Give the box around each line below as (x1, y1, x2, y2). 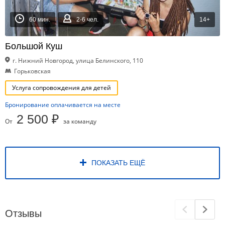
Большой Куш (5, 41, 62, 51)
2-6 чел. (76, 16, 98, 23)
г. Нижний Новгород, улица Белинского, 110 (13, 56, 143, 65)
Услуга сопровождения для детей (12, 83, 111, 92)
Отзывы (5, 208, 42, 219)
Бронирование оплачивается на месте (5, 100, 121, 109)
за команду (63, 117, 96, 126)
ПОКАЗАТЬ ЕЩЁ (91, 159, 145, 167)
